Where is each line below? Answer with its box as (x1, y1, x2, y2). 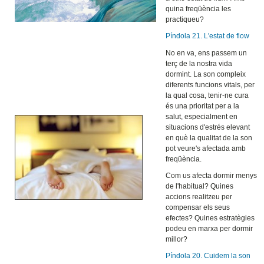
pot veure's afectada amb (166, 144, 246, 153)
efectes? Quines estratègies (166, 213, 255, 222)
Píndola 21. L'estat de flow (166, 31, 250, 40)
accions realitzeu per (166, 192, 233, 201)
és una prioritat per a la (166, 101, 240, 110)
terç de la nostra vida (166, 59, 233, 68)
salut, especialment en (166, 112, 238, 121)
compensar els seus (166, 203, 230, 212)
